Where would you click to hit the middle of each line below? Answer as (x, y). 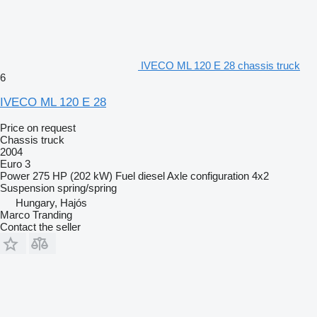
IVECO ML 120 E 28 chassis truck (220, 65)
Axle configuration (208, 175)
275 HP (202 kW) (73, 175)
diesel (151, 175)
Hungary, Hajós (51, 202)
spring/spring (87, 188)
